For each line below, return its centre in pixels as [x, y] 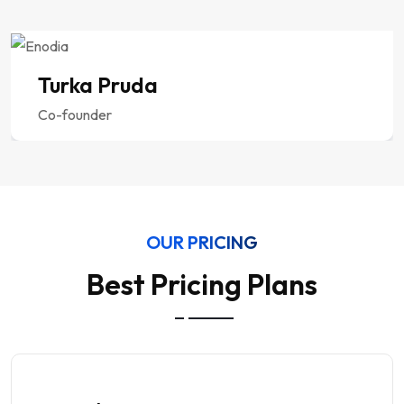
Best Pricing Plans [202, 284]
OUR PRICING [202, 242]
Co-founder [75, 114]
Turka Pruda [98, 84]
